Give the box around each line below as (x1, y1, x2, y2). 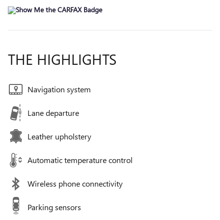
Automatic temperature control (27, 155, 133, 165)
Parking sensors (27, 202, 81, 213)
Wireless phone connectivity (27, 178, 123, 189)
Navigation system (27, 84, 91, 95)
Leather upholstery (27, 131, 91, 142)
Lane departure (27, 108, 79, 118)
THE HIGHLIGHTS (8, 49, 116, 69)
